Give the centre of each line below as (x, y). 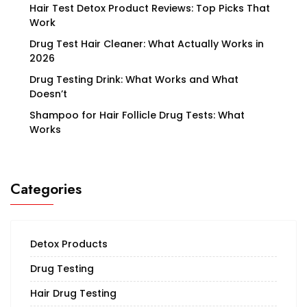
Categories (46, 189)
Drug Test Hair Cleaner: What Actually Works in (147, 44)
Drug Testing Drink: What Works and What (134, 80)
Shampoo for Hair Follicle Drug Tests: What (137, 115)
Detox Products (69, 244)
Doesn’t (48, 94)
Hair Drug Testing (73, 294)
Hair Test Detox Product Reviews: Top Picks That (150, 9)
